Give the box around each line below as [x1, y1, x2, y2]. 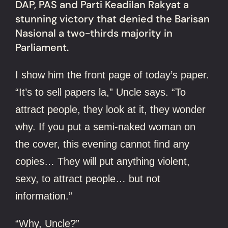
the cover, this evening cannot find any [15, 138, 190, 150]
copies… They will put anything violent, [15, 155, 190, 167]
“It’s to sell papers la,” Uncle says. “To [15, 86, 186, 98]
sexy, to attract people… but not [15, 173, 161, 184]
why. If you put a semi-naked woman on [15, 121, 196, 132]
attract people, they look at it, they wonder [15, 103, 206, 115]
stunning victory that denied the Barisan [15, 12, 210, 26]
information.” [15, 190, 73, 202]
